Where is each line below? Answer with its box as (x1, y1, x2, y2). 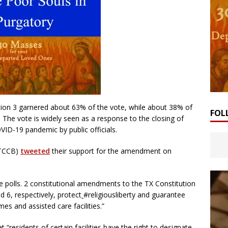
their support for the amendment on (50, 146, 172, 156)
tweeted (20, 146, 50, 156)
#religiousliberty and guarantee (83, 190, 185, 199)
